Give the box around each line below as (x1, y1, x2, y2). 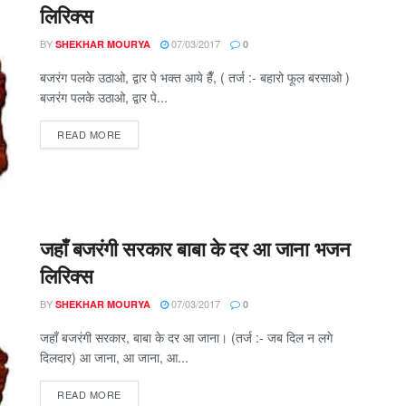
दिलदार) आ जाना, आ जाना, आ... (40, 348, 188, 367)
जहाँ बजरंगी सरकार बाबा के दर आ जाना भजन (40, 234, 351, 264)
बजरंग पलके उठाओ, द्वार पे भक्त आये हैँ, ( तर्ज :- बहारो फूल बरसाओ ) (40, 68, 350, 87)
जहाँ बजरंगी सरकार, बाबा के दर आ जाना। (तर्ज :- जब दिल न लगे (40, 328, 333, 347)
